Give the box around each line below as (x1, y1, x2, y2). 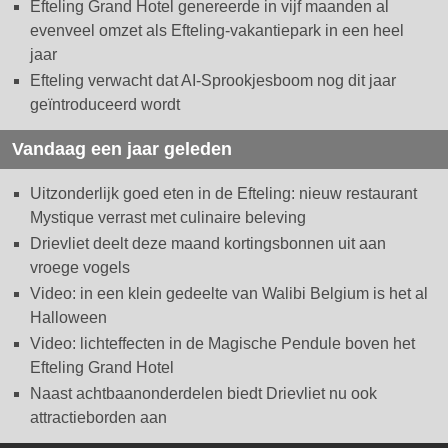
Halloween (30, 309, 107, 327)
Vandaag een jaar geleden (12, 139, 232, 160)
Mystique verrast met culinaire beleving (30, 209, 306, 227)
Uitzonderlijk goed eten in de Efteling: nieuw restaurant (30, 185, 417, 203)
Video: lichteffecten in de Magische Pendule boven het (30, 335, 415, 353)
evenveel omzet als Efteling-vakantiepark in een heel (30, 22, 404, 40)
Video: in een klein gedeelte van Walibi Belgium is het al (30, 285, 428, 303)
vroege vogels (30, 259, 130, 277)
